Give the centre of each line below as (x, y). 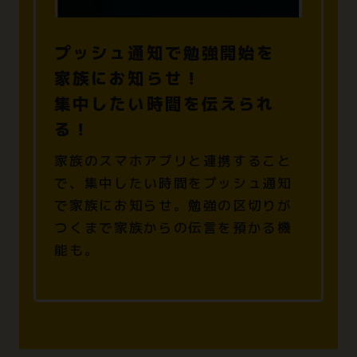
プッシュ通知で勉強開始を (165, 53)
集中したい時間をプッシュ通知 (188, 183)
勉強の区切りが (240, 206)
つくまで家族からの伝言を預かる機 (173, 228)
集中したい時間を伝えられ (165, 104)
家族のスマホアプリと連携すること (173, 161)
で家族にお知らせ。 (122, 206)
